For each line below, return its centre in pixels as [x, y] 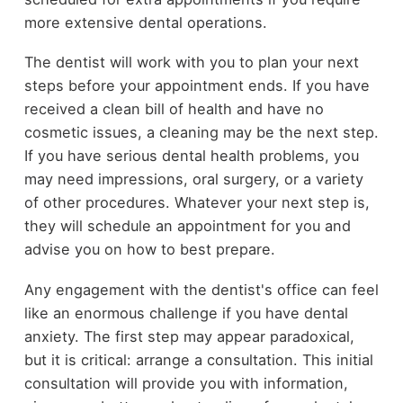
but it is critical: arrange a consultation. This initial [198, 359]
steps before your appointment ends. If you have [197, 86]
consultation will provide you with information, [186, 383]
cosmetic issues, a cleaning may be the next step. [201, 133]
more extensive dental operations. [145, 22]
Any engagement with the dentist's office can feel [201, 289]
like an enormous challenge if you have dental [186, 313]
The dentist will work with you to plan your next [191, 63]
